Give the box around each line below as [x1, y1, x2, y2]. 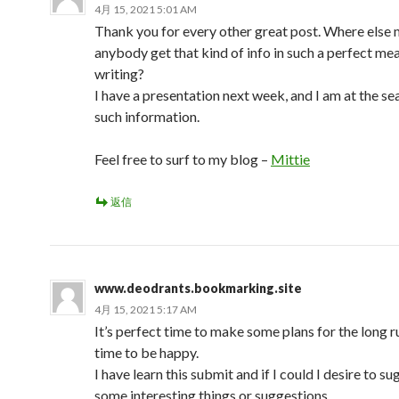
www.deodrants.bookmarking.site [94, 281, 302, 296]
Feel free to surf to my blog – [94, 151, 271, 167]
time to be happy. [94, 344, 199, 361]
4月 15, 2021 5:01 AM [94, 3, 197, 16]
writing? [94, 65, 144, 82]
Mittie [271, 151, 310, 167]
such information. [94, 108, 199, 125]
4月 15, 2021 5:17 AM [94, 303, 197, 316]
